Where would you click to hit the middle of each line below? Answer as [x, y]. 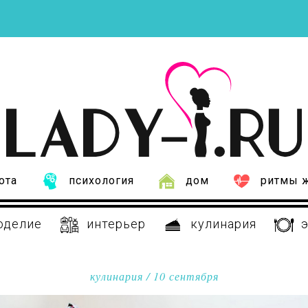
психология [101, 181]
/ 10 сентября [180, 276]
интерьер [116, 224]
